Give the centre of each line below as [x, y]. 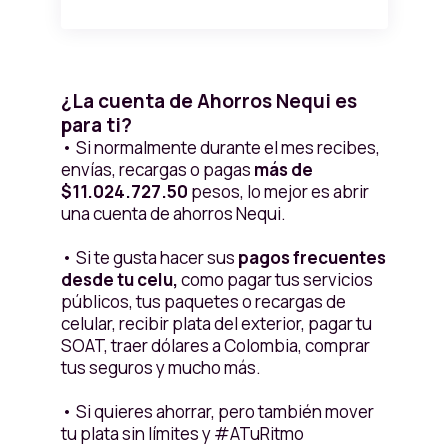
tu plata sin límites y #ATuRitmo [182, 434]
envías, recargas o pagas [157, 170]
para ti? [96, 125]
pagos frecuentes [310, 258]
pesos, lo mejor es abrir [279, 192]
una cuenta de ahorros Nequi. [173, 214]
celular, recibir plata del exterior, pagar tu [216, 324]
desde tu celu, [119, 280]
